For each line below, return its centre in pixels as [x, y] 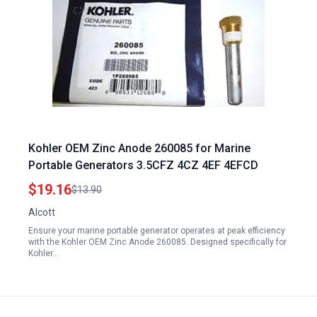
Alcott [42, 212]
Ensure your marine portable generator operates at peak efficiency [157, 231]
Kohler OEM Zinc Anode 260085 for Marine [139, 148]
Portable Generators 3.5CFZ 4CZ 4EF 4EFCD [143, 165]
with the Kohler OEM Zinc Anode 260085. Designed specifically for [157, 242]
